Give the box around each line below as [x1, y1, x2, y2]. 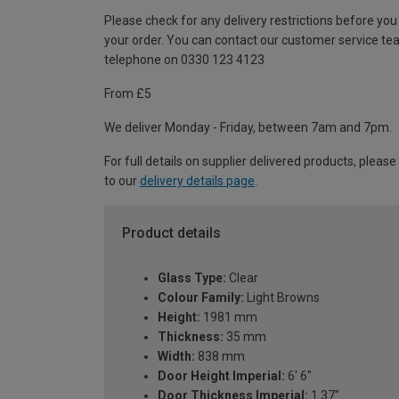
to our [104, 174, 140, 189]
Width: [158, 348, 195, 363]
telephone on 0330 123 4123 [104, 53, 265, 68]
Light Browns [244, 289, 320, 305]
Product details [122, 224, 221, 242]
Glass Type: [158, 270, 226, 285]
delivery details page [140, 174, 255, 189]
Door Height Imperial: [158, 368, 285, 383]
